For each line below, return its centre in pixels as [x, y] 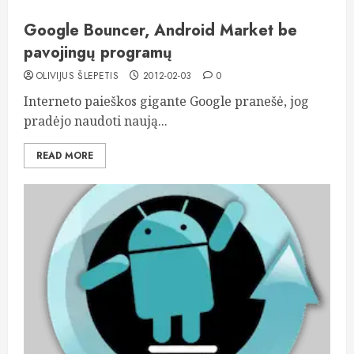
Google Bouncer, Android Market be [160, 30]
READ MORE [65, 156]
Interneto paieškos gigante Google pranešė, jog [166, 101]
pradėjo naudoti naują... [96, 121]
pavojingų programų [98, 53]
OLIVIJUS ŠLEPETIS [78, 76]
